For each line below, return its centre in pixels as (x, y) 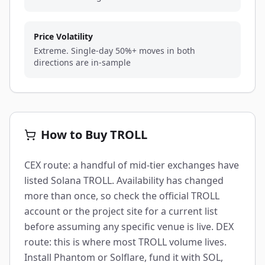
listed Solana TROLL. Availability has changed (124, 180)
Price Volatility (63, 36)
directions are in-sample (82, 62)
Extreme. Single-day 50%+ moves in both (114, 51)
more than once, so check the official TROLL (122, 196)
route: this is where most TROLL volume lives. (125, 242)
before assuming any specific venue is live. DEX (129, 227)
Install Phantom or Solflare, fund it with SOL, (124, 257)
